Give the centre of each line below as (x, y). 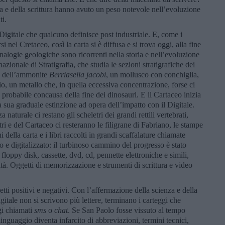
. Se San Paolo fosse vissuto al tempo (127, 210)
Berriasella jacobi (78, 74)
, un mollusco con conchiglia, (152, 74)
